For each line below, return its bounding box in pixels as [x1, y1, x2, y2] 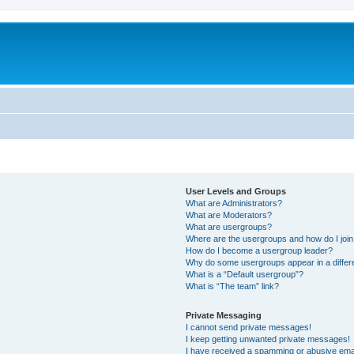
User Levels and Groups [186, 186, 287, 196]
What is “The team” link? [186, 281, 280, 291]
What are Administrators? [186, 198, 283, 208]
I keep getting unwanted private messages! [186, 333, 351, 344]
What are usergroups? [186, 221, 273, 232]
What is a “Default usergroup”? [186, 269, 304, 279]
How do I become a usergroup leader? [186, 245, 333, 255]
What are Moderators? [186, 209, 273, 220]
